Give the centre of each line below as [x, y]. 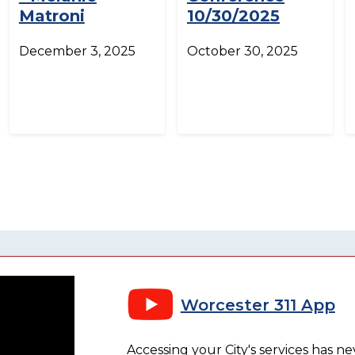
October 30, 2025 [242, 51]
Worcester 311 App [258, 305]
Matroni [52, 15]
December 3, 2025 [77, 51]
